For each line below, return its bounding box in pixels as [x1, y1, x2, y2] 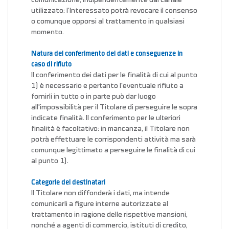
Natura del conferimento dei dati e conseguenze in [31, 50, 183, 57]
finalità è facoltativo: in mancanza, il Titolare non [31, 125, 190, 132]
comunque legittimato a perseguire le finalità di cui [31, 147, 195, 154]
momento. [31, 29, 64, 36]
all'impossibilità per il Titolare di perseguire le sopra [31, 104, 197, 111]
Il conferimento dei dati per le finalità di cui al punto [31, 72, 197, 79]
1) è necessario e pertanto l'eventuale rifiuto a [31, 82, 184, 89]
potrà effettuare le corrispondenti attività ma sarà [31, 136, 196, 143]
